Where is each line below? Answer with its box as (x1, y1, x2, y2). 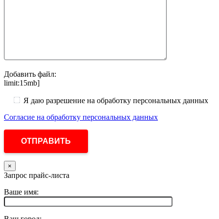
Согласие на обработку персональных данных (4, 112, 158, 121)
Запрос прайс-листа (4, 171, 69, 179)
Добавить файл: (4, 69, 56, 78)
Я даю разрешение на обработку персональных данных (23, 96, 208, 105)
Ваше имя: (4, 187, 39, 196)
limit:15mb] (4, 78, 40, 87)
